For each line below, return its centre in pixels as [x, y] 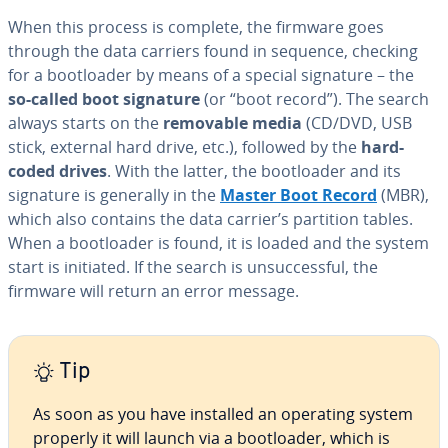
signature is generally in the [114, 195]
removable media [232, 123]
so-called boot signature [104, 99]
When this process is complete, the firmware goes [196, 27]
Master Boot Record [298, 195]
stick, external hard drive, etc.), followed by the [184, 147]
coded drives [57, 171]
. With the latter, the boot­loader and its [254, 171]
